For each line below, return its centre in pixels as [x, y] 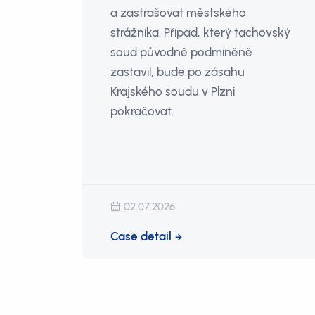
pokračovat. [142, 111]
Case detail [141, 236]
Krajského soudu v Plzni [173, 92]
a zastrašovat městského [178, 13]
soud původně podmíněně [181, 52]
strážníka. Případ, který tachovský [200, 33]
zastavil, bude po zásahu [178, 72]
